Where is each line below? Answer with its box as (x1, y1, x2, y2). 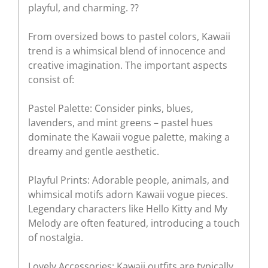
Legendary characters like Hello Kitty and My (28, 202, 227, 215)
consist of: (28, 72, 74, 86)
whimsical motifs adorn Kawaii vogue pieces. (28, 187, 228, 201)
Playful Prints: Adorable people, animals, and (28, 173, 229, 187)
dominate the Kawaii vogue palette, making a (28, 130, 230, 144)
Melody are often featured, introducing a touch (28, 216, 240, 230)
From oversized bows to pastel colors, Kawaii (28, 29, 230, 43)
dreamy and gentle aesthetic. (28, 144, 159, 158)
